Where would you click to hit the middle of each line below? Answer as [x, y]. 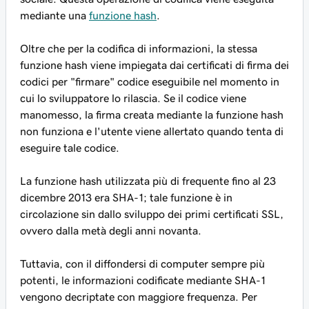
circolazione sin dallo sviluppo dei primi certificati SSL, [152, 214]
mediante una [54, 15]
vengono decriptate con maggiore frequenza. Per [139, 297]
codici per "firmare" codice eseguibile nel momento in [150, 81]
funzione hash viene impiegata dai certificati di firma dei [154, 65]
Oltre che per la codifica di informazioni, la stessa [139, 48]
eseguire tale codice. [70, 148]
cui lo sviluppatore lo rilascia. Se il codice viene [133, 98]
